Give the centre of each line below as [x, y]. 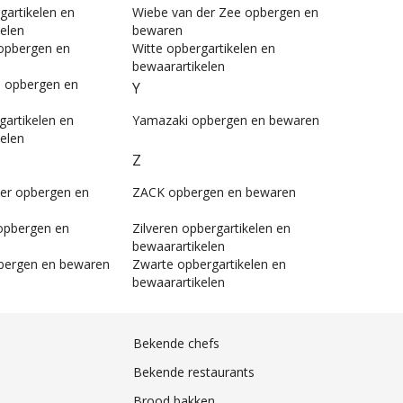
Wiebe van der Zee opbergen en [225, 13]
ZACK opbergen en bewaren [214, 193]
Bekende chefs [176, 344]
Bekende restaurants [193, 372]
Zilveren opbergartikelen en [211, 228]
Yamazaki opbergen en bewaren [226, 121]
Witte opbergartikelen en [204, 49]
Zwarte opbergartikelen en [209, 264]
